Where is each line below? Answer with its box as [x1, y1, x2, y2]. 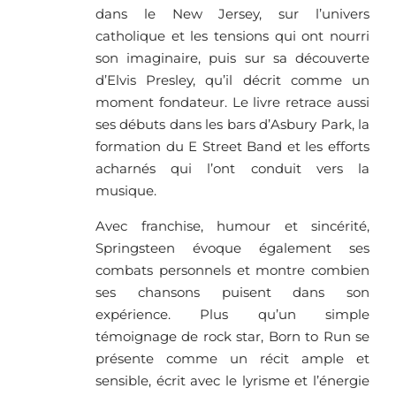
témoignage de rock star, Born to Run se [95, 328, 369, 346]
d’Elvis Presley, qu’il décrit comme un [95, 72, 369, 89]
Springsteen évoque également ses [95, 240, 369, 257]
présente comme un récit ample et [95, 350, 369, 368]
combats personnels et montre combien [95, 262, 369, 279]
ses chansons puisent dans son [95, 284, 369, 301]
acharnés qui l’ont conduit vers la [95, 160, 369, 178]
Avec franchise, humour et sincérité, [95, 217, 369, 235]
